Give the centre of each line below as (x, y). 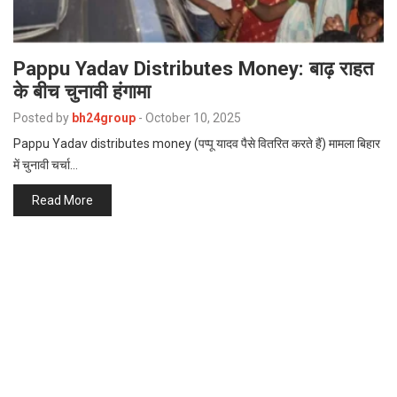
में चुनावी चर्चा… (46, 164)
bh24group (104, 117)
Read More (62, 200)
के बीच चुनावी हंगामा (82, 91)
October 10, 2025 (193, 117)
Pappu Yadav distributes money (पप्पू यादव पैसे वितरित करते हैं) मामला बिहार (197, 143)
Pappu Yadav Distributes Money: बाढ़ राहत (193, 68)
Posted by (41, 117)
